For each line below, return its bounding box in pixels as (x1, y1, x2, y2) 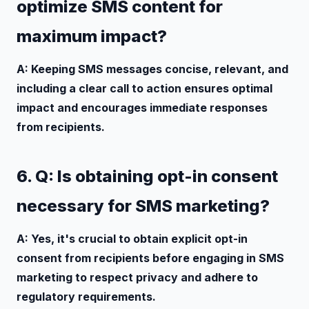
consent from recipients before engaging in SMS (17, 250, 284, 265)
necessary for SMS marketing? (17, 195, 270, 216)
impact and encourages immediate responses (17, 100, 268, 114)
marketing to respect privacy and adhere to (17, 270, 258, 284)
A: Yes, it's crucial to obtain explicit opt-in (17, 231, 248, 246)
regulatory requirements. (17, 289, 156, 303)
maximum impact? (17, 26, 167, 46)
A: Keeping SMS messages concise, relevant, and (17, 61, 288, 76)
